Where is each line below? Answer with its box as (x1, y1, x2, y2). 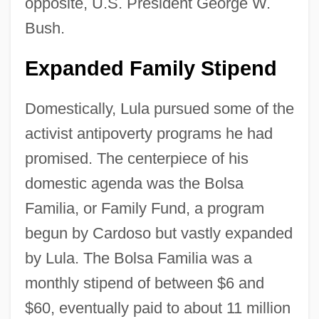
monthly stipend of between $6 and (24, 273, 264, 292)
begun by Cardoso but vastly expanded (24, 224, 293, 242)
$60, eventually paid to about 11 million (24, 298, 291, 317)
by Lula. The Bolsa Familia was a (24, 249, 252, 267)
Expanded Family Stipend (24, 56, 277, 80)
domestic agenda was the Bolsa (24, 174, 244, 192)
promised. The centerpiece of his (24, 149, 249, 167)
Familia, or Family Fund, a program (24, 199, 264, 217)
